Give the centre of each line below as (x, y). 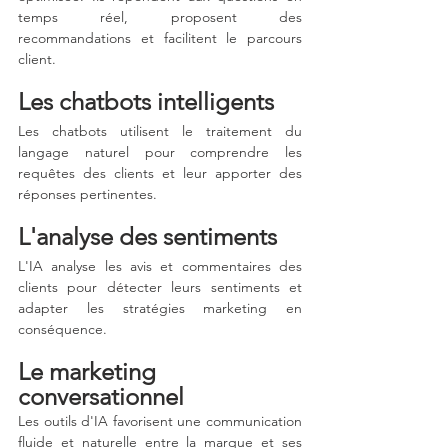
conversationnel (101, 397)
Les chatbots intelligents (146, 102)
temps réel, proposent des (160, 17)
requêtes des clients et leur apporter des (160, 173)
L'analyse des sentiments (147, 237)
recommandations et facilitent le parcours (160, 38)
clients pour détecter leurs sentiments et (160, 287)
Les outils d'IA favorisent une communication (160, 421)
